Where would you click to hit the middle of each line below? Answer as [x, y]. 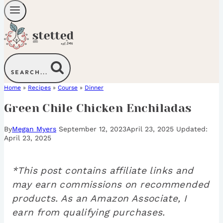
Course [68, 88]
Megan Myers [34, 129]
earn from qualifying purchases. [89, 213]
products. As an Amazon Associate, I [100, 199]
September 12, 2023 [93, 129]
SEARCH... [29, 72]
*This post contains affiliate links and [103, 171]
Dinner [94, 88]
